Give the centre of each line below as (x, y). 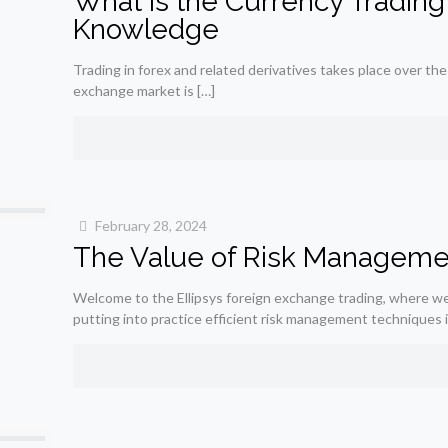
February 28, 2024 (151, 225)
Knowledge (149, 29)
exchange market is (133, 90)
